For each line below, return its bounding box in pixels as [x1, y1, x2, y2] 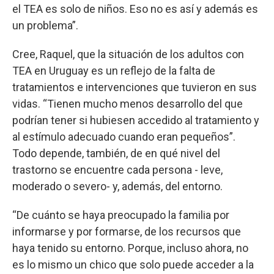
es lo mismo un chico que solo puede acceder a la [12, 257, 254, 271]
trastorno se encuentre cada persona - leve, [12, 163, 223, 176]
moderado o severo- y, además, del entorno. [12, 179, 223, 193]
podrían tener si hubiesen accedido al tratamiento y [12, 113, 259, 127]
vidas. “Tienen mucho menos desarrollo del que [12, 97, 243, 110]
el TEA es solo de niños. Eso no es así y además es [12, 2, 258, 15]
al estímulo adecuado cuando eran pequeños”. [12, 130, 235, 143]
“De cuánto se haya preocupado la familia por [12, 208, 229, 221]
